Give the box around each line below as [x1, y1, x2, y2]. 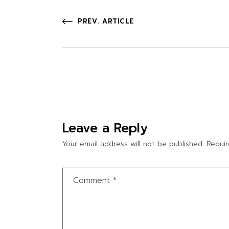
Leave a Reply [62, 119, 148, 139]
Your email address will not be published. [62, 139, 204, 150]
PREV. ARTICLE [78, 16, 134, 27]
